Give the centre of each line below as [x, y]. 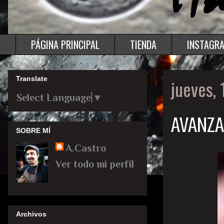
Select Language [54, 98]
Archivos [31, 214]
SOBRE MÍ [33, 130]
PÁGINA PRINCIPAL [65, 44]
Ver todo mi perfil [95, 164]
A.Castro [86, 148]
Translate [32, 79]
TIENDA [143, 44]
